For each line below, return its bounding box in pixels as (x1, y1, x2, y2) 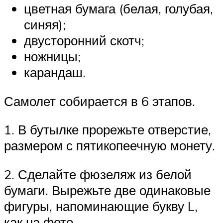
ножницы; (24, 48, 81, 65)
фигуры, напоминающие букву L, (4, 198, 198, 214)
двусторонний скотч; (24, 32, 144, 49)
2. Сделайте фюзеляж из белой (4, 166, 192, 182)
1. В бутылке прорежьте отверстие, (4, 121, 211, 138)
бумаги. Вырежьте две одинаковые (4, 182, 211, 198)
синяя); (24, 16, 66, 33)
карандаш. (24, 64, 86, 81)
